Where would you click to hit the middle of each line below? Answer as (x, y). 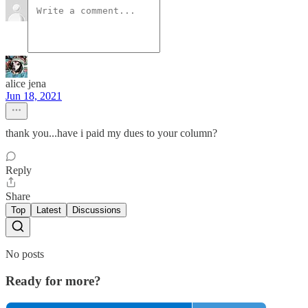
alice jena (26, 84)
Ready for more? (53, 280)
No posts (25, 254)
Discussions (97, 210)
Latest (49, 210)
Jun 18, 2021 (34, 96)
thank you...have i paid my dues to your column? (111, 133)
